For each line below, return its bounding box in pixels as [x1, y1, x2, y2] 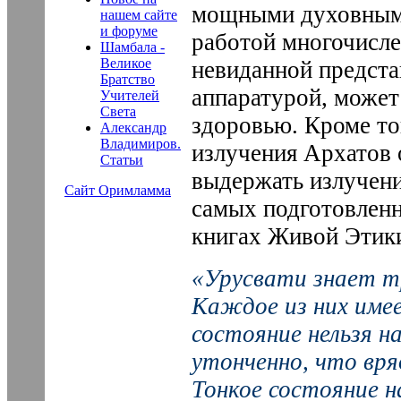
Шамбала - [100, 39, 165, 55]
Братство [100, 72, 155, 87]
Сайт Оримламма [64, 183, 171, 198]
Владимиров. [100, 136, 181, 151]
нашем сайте [100, 7, 177, 22]
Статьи [100, 152, 143, 167]
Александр [100, 120, 166, 135]
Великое [100, 55, 151, 71]
